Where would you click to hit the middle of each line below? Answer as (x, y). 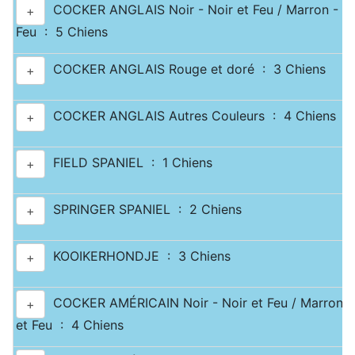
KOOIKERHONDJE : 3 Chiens (138, 256)
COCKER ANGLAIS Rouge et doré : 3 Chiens (185, 69)
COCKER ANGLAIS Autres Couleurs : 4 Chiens (191, 116)
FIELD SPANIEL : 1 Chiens (129, 163)
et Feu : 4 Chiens (70, 325)
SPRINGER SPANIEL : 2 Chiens (143, 210)
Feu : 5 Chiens (62, 32)
